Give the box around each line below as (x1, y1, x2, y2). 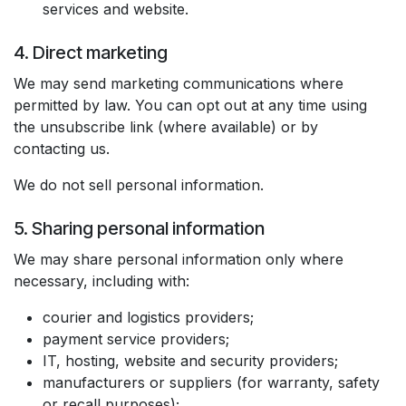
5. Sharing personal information (14, 217, 265, 239)
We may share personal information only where (14, 250, 343, 268)
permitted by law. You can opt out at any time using (14, 96, 367, 114)
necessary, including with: (14, 272, 189, 290)
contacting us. (14, 140, 110, 158)
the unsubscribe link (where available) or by (14, 118, 318, 136)
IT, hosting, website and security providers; (43, 352, 338, 370)
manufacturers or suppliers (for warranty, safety (43, 373, 380, 391)
